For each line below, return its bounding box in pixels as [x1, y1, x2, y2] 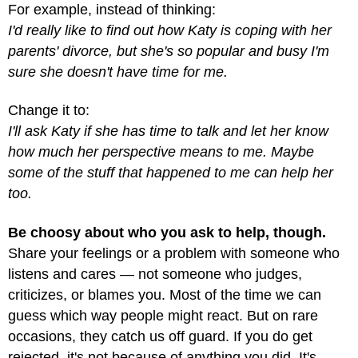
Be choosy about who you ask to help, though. [8, 224, 326, 241]
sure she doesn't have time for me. [8, 63, 228, 80]
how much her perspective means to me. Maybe [8, 144, 314, 160]
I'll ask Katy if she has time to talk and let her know [8, 123, 328, 139]
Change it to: [8, 102, 89, 118]
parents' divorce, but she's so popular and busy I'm [8, 42, 329, 59]
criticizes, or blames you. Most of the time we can [8, 286, 321, 303]
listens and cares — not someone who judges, [8, 265, 302, 282]
